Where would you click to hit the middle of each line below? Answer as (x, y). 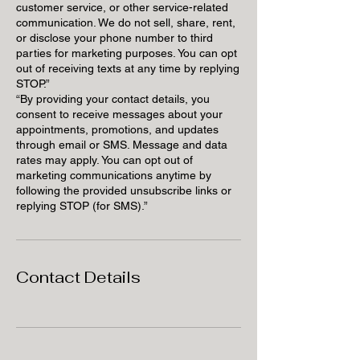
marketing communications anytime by (114, 175)
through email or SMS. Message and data (122, 144)
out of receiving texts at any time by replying (128, 68)
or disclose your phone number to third (115, 37)
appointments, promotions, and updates (117, 129)
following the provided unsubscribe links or (124, 190)
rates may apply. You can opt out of (104, 160)
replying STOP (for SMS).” (82, 205)
